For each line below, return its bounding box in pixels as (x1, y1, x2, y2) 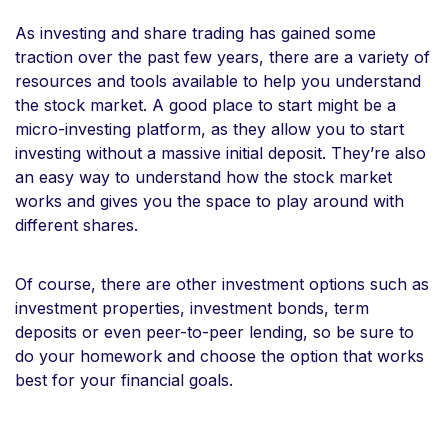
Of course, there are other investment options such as (15, 273, 429, 294)
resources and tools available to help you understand (15, 70, 421, 91)
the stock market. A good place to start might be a (15, 94, 396, 115)
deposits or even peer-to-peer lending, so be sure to (15, 321, 414, 342)
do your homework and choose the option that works (15, 345, 424, 366)
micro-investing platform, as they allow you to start (15, 118, 404, 139)
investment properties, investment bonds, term (15, 297, 369, 318)
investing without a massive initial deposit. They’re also (15, 142, 426, 163)
